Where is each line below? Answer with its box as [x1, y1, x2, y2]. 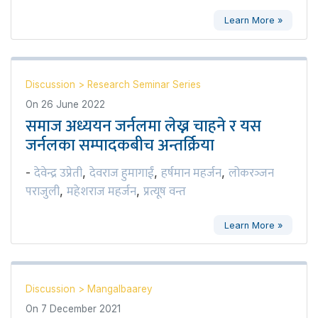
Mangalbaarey [87, 283, 153, 295]
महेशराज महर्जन [67, 181, 136, 202]
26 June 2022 [41, 98, 105, 110]
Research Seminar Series [87, 78, 201, 90]
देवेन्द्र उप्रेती [34, 163, 82, 183]
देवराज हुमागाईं [89, 163, 154, 183]
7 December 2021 [41, 303, 121, 315]
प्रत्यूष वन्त [143, 181, 186, 202]
